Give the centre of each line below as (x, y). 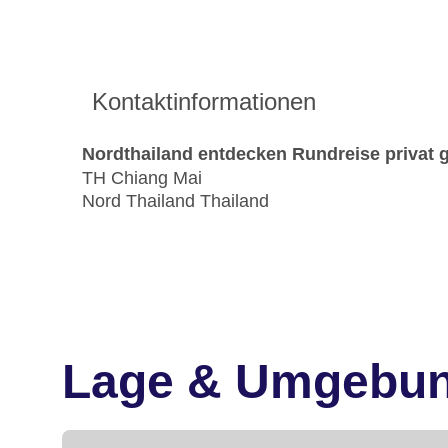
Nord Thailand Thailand (175, 201)
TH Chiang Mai (142, 178)
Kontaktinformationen (204, 102)
